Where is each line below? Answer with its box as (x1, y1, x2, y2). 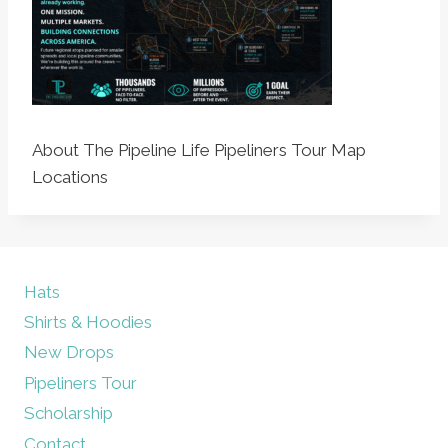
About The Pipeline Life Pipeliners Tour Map (32, 140, 366, 160)
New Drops (24, 342, 114, 363)
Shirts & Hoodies (24, 312, 152, 333)
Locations (32, 167, 108, 187)
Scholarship (24, 403, 113, 424)
